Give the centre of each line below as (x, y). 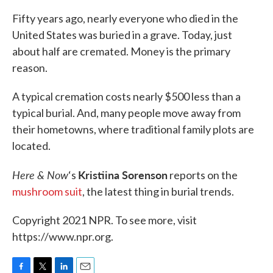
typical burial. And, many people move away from (126, 113)
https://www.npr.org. (63, 236)
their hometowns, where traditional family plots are (133, 129)
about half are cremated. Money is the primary (121, 51)
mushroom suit (47, 191)
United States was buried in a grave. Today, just (122, 35)
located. (31, 146)
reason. (30, 68)
